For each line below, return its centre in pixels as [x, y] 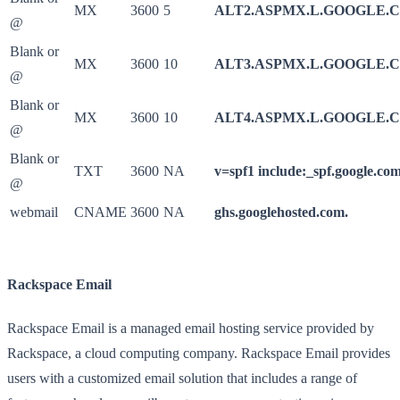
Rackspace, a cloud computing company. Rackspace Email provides [199, 353]
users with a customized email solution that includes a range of [182, 378]
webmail [34, 212]
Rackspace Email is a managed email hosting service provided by [191, 328]
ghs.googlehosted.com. [281, 212]
